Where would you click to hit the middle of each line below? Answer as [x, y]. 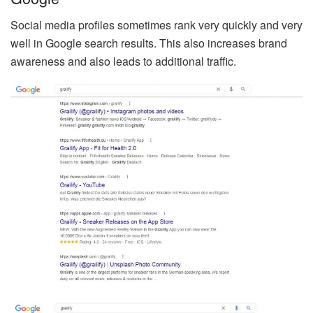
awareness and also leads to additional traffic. [123, 61]
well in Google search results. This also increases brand [149, 43]
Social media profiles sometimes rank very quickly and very [156, 25]
